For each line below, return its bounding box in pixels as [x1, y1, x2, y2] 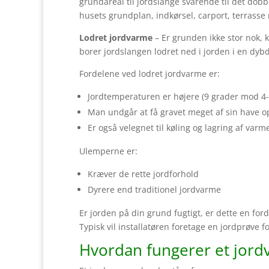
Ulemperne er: [79, 145, 138, 157]
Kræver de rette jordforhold [88, 168, 199, 180]
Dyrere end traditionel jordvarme [88, 184, 221, 196]
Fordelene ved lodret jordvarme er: [79, 68, 220, 80]
